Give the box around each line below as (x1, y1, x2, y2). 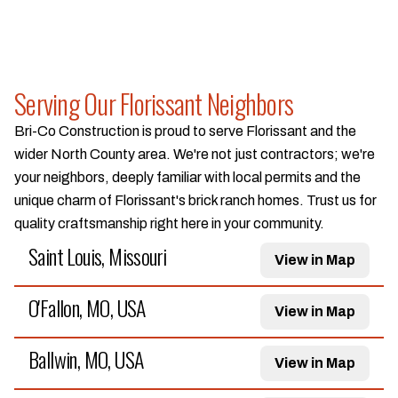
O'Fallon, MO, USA (28, 291, 146, 323)
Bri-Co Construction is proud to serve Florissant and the (14, 123, 356, 139)
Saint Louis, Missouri (28, 240, 167, 272)
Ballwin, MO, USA (28, 343, 144, 375)
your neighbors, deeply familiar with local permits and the (14, 170, 361, 185)
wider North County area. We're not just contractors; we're (14, 147, 375, 162)
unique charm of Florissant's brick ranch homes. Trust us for (14, 193, 377, 208)
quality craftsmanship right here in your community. (14, 216, 324, 231)
